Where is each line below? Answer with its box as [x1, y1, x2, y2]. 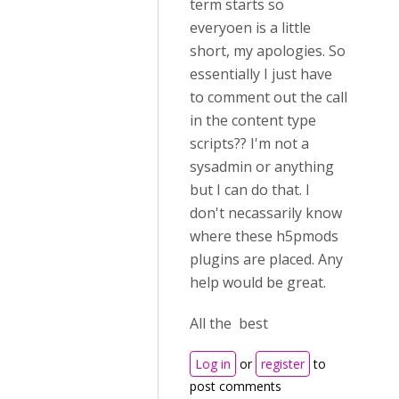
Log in [195, 355, 231, 372]
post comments [190, 378, 281, 395]
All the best [190, 313, 268, 333]
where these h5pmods [190, 226, 338, 246]
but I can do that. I [190, 180, 310, 199]
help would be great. [190, 273, 326, 292]
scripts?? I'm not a [190, 134, 309, 153]
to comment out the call [190, 87, 347, 107]
